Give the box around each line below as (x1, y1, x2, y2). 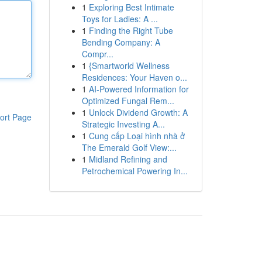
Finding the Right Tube (88, 25, 173, 36)
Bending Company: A (81, 36, 160, 48)
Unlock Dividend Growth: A (88, 106, 188, 118)
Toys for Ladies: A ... (81, 13, 158, 25)
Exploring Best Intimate (88, 1, 174, 13)
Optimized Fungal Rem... (81, 95, 174, 106)
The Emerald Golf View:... (81, 142, 177, 153)
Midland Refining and (88, 153, 167, 165)
